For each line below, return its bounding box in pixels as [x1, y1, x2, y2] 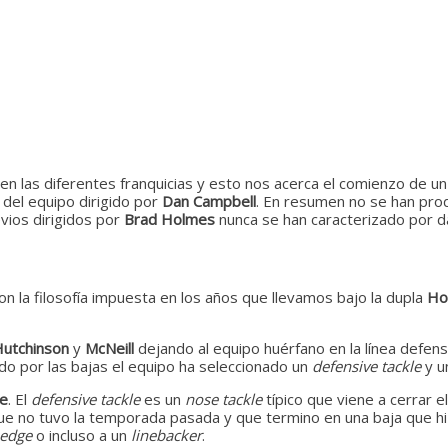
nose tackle [185, 388, 266, 409]
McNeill [85, 337, 138, 358]
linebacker [131, 424, 202, 445]
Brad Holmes [124, 208, 215, 229]
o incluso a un [36, 424, 131, 445]
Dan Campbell [162, 190, 256, 211]
